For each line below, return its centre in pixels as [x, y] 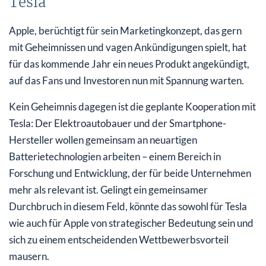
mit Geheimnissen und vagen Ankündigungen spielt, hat [128, 47]
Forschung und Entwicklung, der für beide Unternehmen [130, 173]
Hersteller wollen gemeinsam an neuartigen [103, 140]
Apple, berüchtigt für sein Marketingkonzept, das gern [125, 30]
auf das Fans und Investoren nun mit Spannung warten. [126, 80]
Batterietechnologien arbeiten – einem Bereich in [115, 156]
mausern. [29, 256]
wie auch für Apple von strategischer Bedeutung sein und [131, 223]
